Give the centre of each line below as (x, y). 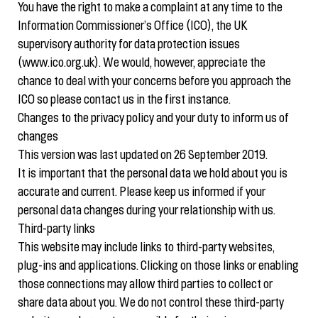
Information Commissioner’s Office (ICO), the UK (132, 27)
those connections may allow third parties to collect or (145, 285)
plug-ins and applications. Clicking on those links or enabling (158, 267)
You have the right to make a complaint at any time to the (150, 8)
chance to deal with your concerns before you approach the (154, 82)
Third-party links (56, 230)
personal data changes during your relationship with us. (147, 211)
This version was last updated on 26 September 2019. (143, 156)
